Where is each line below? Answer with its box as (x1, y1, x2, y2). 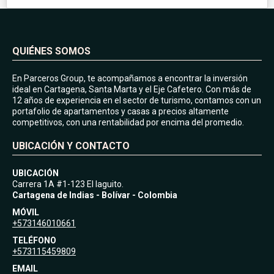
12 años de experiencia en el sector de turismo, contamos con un (12, 95, 261, 105)
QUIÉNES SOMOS (12, 45, 91, 57)
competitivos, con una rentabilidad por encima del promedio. (12, 117, 244, 127)
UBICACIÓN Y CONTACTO (12, 139, 130, 152)
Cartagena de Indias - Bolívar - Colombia (12, 190, 177, 200)
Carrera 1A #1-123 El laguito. (12, 179, 124, 189)
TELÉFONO (12, 235, 56, 245)
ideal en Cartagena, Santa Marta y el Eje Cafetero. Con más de (12, 84, 251, 94)
